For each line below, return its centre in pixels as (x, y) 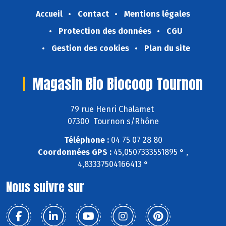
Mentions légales (157, 14)
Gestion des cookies (90, 48)
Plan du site (167, 48)
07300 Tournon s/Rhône (113, 122)
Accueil (49, 14)
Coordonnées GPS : (75, 152)
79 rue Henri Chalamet (113, 109)
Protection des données (105, 31)
